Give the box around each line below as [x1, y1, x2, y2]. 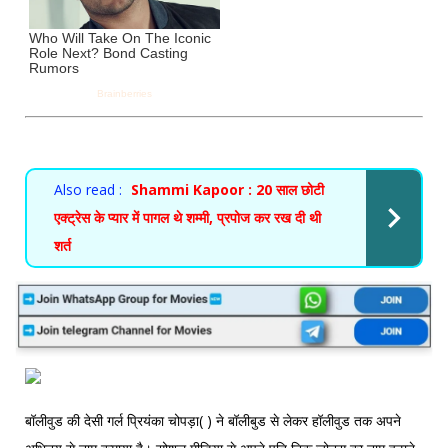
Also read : [54, 180, 122, 200]
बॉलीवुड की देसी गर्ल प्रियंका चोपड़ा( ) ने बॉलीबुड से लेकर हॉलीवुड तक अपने [25, 410, 401, 430]
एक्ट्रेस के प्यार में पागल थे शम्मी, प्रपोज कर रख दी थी [54, 208, 321, 228]
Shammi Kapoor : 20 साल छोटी [131, 180, 324, 200]
